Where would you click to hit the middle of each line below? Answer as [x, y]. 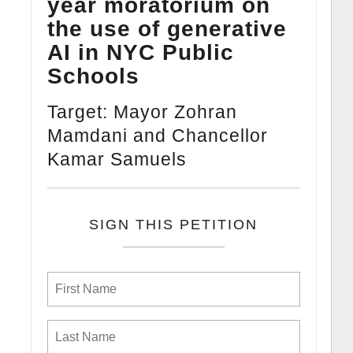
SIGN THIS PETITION [174, 224]
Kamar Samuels [117, 159]
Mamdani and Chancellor [157, 135]
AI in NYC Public [140, 52]
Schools [93, 76]
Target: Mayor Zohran [142, 111]
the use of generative [167, 28]
